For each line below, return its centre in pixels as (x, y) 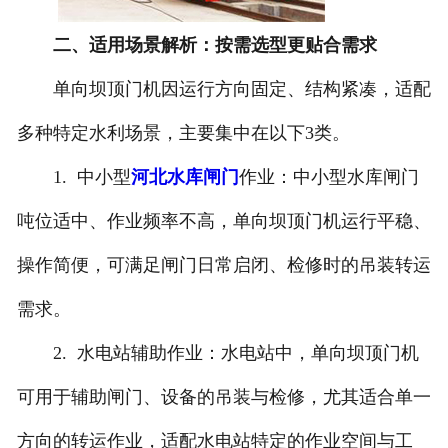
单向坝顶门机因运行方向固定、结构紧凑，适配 (223, 89)
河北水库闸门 (184, 177)
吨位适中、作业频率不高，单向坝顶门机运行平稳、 (223, 221)
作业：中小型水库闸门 (328, 177)
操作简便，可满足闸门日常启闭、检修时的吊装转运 (223, 265)
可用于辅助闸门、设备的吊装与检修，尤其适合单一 (223, 397)
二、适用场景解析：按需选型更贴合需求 (214, 45)
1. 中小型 (73, 177)
